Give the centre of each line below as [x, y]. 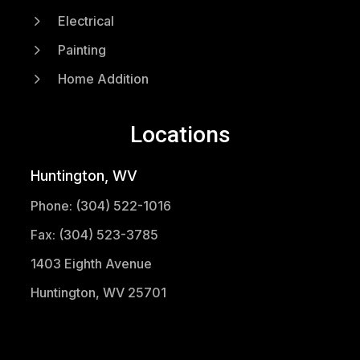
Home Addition [103, 79]
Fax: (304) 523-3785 [94, 235]
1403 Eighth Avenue [91, 264]
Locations [180, 135]
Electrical [86, 21]
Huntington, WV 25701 [98, 293]
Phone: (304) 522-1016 [100, 206]
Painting [82, 50]
